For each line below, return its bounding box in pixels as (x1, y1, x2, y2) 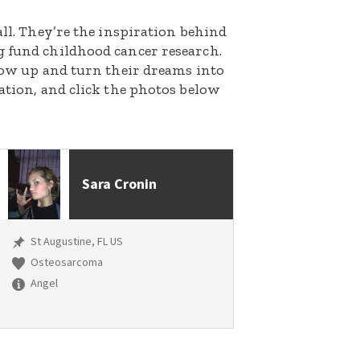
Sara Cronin (81, 174, 157, 195)
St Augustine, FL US (27, 234, 123, 251)
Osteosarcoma (27, 255, 103, 272)
